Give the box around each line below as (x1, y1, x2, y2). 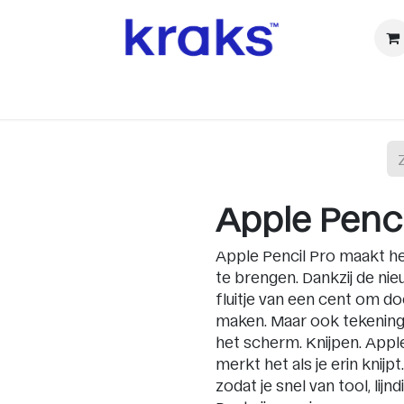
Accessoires (135, 85, 219, 103)
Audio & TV (290, 85, 369, 103)
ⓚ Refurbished (2, 85, 105, 103)
